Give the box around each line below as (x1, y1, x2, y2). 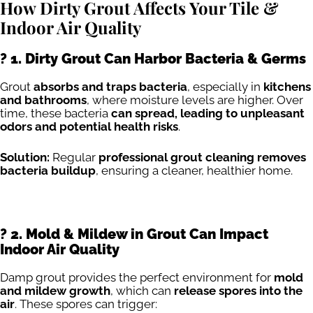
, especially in (187, 79, 263, 94)
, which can (110, 283, 174, 298)
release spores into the (174, 283, 303, 298)
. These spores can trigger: (15, 296, 157, 311)
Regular (50, 150, 99, 165)
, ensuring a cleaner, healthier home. (96, 163, 293, 178)
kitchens (263, 79, 311, 94)
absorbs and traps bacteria (34, 79, 187, 94)
